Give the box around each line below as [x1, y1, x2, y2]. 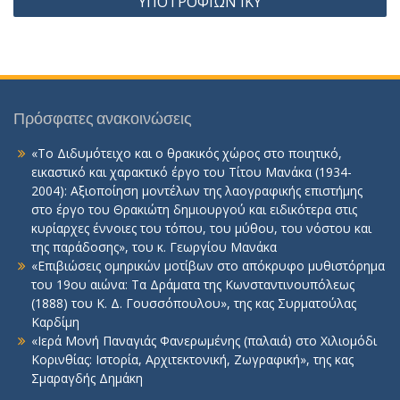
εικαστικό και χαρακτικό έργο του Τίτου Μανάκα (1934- [31, 163, 352, 180]
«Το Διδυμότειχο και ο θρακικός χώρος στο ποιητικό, [31, 145, 342, 162]
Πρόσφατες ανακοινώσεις [13, 108, 192, 129]
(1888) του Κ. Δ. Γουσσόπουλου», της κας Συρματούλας [31, 295, 356, 312]
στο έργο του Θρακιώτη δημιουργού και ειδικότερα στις [31, 201, 357, 218]
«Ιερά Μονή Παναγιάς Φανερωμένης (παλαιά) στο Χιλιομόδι [31, 332, 377, 349]
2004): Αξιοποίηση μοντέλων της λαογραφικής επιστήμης [31, 182, 362, 199]
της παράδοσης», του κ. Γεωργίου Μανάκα [31, 238, 277, 255]
